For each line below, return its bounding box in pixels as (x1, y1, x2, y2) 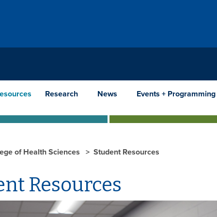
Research (45, 89, 78, 99)
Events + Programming (137, 89, 216, 99)
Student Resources (93, 147, 159, 157)
